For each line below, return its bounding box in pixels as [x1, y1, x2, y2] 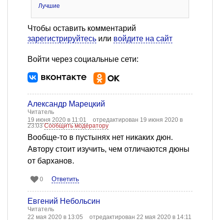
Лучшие [38, 2, 60, 10]
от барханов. [27, 157, 74, 165]
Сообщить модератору [44, 122, 109, 130]
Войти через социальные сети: [27, 55, 138, 64]
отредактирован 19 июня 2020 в [93, 116, 183, 124]
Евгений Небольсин [27, 197, 100, 206]
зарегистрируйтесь [27, 34, 96, 43]
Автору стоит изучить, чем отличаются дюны [27, 145, 190, 154]
